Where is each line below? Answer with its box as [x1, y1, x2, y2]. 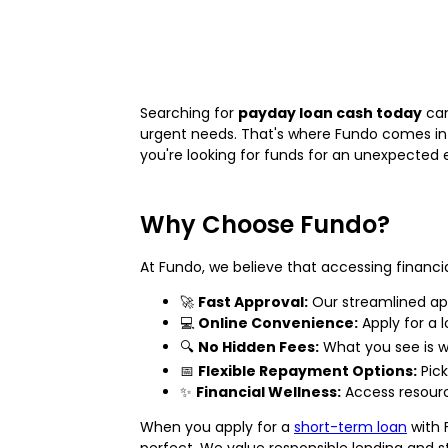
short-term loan [294, 416, 407, 437]
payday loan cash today [238, 102, 422, 123]
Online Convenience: [198, 312, 358, 333]
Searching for [140, 102, 238, 123]
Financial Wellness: [196, 381, 341, 402]
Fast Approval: [198, 291, 308, 312]
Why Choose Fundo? [140, 207, 390, 241]
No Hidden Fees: [198, 336, 319, 357]
